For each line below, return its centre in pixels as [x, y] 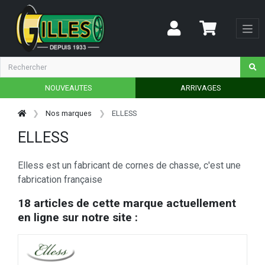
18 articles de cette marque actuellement [127, 203]
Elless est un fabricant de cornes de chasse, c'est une [129, 166]
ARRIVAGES [200, 88]
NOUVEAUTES [68, 88]
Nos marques [69, 113]
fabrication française [60, 180]
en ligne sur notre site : [78, 218]
